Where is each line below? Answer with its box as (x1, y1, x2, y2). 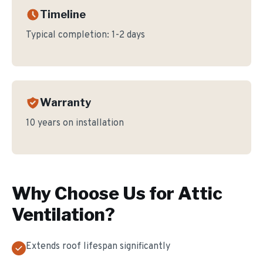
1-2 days (112, 29, 145, 41)
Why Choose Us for (12, 183, 178, 204)
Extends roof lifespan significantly (26, 241, 170, 252)
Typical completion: (26, 29, 112, 41)
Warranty (40, 96, 91, 109)
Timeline (40, 8, 86, 21)
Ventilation (12, 204, 105, 225)
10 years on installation (26, 117, 124, 129)
